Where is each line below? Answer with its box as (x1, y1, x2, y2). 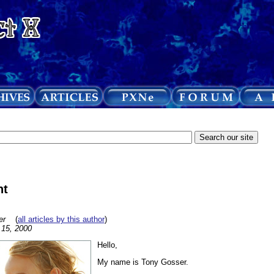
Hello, (97, 240, 117, 250)
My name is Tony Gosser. (97, 257, 188, 267)
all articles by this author (17, 214, 105, 224)
